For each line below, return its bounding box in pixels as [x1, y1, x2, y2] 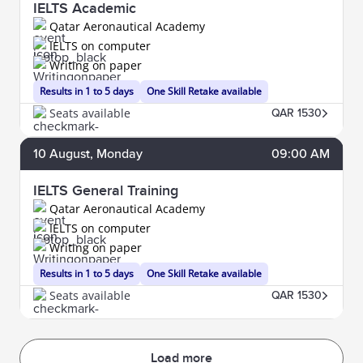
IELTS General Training [33, 182, 178, 199]
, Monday [90, 146, 143, 162]
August [49, 146, 90, 162]
